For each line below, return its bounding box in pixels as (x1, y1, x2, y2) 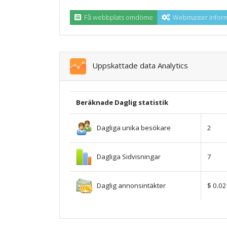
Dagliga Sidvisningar (92, 152, 161, 161)
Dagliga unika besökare (92, 123, 171, 132)
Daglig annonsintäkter (92, 180, 166, 190)
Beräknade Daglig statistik (76, 97, 168, 107)
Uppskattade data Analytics (86, 60, 188, 70)
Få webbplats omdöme (81, 12, 153, 22)
